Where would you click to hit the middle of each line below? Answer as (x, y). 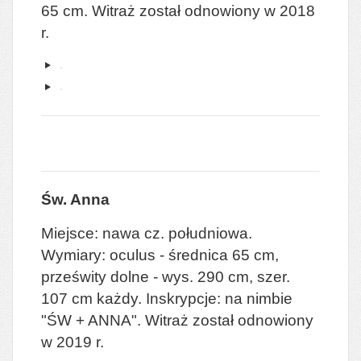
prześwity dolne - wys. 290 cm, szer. (166, 276)
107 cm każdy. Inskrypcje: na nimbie (167, 298)
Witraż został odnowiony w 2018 (203, 10)
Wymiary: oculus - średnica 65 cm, (160, 255)
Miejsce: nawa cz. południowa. (147, 233)
